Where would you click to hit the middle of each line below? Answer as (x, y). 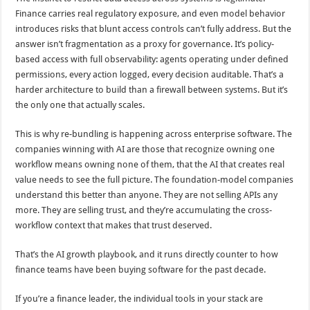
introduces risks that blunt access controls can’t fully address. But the (154, 29)
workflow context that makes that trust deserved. (115, 226)
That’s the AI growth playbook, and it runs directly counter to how (147, 255)
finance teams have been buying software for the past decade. (141, 270)
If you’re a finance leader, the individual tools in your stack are (139, 299)
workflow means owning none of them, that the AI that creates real (150, 165)
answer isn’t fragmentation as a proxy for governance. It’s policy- (145, 44)
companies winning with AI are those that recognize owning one (145, 149)
